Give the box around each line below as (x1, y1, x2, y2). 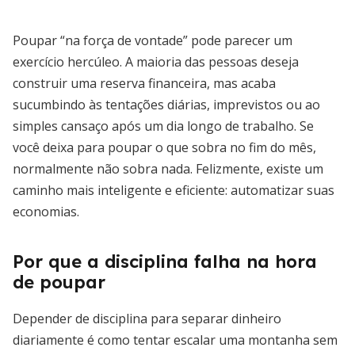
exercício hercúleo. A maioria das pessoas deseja (13, 53, 299, 71)
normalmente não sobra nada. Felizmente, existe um (13, 160, 323, 177)
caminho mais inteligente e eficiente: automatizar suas (13, 181, 334, 199)
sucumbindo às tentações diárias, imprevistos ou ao (13, 96, 320, 113)
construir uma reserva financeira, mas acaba (13, 74, 276, 92)
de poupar (13, 271, 105, 293)
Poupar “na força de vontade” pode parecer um (13, 32, 292, 49)
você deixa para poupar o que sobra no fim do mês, (13, 139, 316, 156)
